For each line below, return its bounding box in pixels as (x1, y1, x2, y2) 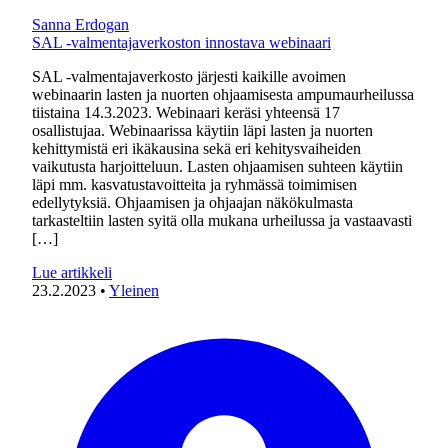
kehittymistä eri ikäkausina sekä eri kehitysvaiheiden (32, 140, 361, 157)
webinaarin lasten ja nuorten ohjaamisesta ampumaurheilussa (32, 86, 414, 103)
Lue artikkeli (32, 264, 112, 281)
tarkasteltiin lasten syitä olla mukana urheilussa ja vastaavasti (32, 212, 412, 229)
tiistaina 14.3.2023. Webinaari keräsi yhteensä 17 (32, 104, 340, 121)
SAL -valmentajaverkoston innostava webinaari (32, 34, 331, 51)
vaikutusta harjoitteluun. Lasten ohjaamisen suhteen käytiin (32, 158, 403, 175)
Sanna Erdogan (32, 16, 129, 33)
